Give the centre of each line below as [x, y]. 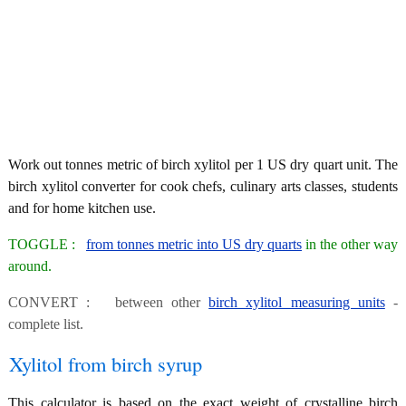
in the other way [350, 244]
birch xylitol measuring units [297, 302]
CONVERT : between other [109, 302]
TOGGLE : [47, 244]
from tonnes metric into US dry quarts [194, 244]
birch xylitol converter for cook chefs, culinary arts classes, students [203, 186]
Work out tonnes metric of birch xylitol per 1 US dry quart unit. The [203, 164]
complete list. [46, 324]
